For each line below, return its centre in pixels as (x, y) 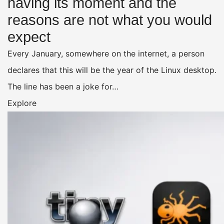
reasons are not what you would (110, 20)
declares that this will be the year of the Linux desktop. (112, 70)
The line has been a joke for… (63, 87)
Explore (22, 103)
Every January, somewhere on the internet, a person (106, 54)
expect (29, 37)
